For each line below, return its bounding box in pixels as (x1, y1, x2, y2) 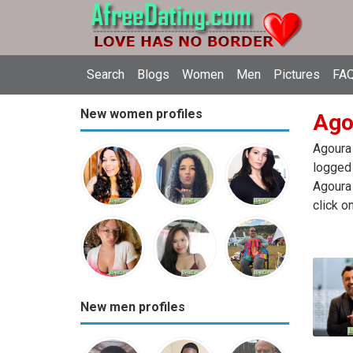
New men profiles (80, 299, 185, 315)
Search (87, 67, 124, 82)
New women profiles (80, 106, 203, 121)
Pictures (273, 67, 320, 82)
